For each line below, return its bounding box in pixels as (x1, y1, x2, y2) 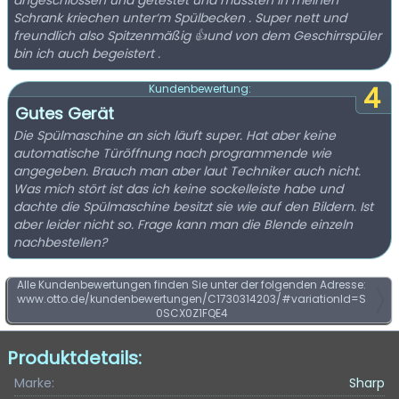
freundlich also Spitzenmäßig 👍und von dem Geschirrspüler (13, 27, 381, 45)
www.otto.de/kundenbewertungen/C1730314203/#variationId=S (17, 291, 366, 306)
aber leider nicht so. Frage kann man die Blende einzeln (13, 216, 353, 233)
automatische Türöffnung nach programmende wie (13, 144, 331, 162)
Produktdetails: (7, 346, 142, 370)
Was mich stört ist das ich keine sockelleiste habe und (13, 180, 343, 198)
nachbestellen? (13, 233, 107, 251)
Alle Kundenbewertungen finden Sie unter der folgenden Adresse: (17, 277, 366, 292)
